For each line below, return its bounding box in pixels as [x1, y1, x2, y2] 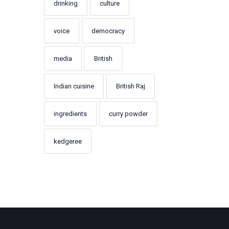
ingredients [54, 110, 87, 118]
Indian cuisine [54, 82, 94, 90]
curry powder [109, 110, 148, 118]
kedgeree [54, 138, 82, 145]
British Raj [116, 82, 145, 90]
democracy [91, 27, 125, 35]
